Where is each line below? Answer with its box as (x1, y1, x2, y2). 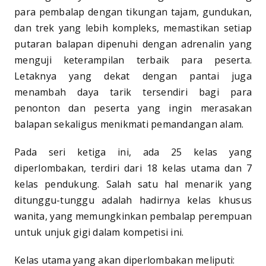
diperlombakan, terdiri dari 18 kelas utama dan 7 (14, 161, 252, 175)
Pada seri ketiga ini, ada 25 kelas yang (14, 145, 252, 159)
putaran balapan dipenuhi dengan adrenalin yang (14, 37, 252, 51)
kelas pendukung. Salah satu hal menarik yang (14, 178, 252, 191)
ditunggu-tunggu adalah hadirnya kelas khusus (14, 194, 252, 207)
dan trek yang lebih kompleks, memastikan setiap (14, 21, 252, 35)
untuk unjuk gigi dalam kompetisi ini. (14, 226, 184, 239)
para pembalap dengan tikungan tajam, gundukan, (14, 5, 252, 19)
